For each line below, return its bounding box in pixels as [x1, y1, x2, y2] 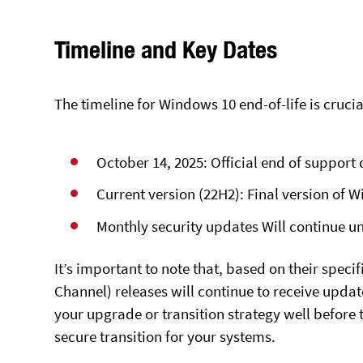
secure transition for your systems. [54, 327, 276, 347]
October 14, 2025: [96, 152, 211, 172]
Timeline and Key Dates [54, 35, 278, 65]
